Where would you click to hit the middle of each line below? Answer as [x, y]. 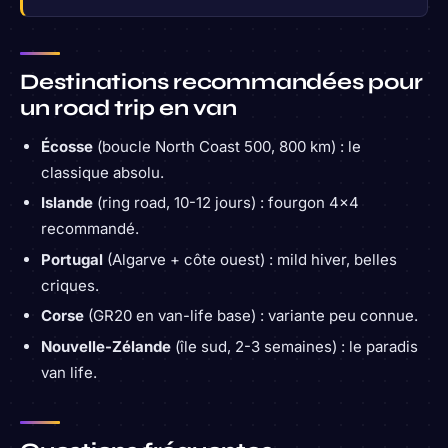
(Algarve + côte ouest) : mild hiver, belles [250, 259]
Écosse [67, 146]
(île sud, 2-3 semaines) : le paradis [294, 346]
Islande [67, 203]
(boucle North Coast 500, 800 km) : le [227, 146]
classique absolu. [102, 172]
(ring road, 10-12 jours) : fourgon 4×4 [226, 203]
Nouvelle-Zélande [106, 346]
